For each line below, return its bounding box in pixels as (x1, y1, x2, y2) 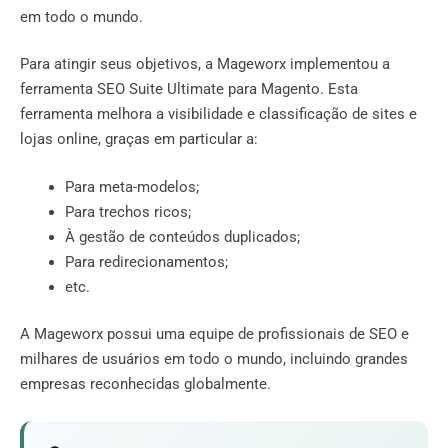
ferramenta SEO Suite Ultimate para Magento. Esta (20, 80, 358, 99)
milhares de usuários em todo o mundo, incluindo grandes (20, 350, 408, 369)
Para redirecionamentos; (65, 252, 228, 271)
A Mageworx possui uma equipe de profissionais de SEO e (20, 325, 409, 344)
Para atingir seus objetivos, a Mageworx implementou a (20, 55, 390, 74)
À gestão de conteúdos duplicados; (65, 227, 300, 246)
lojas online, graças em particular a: (20, 130, 258, 149)
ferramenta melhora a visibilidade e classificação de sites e (20, 105, 417, 124)
